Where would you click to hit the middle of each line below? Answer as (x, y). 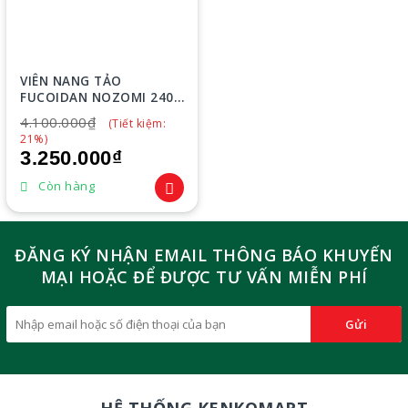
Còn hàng (66, 186)
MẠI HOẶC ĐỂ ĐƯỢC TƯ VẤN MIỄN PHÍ (204, 277)
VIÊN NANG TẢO (71, 81)
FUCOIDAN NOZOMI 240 (97, 97)
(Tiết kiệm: (137, 123)
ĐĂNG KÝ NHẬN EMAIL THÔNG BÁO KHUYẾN (204, 255)
